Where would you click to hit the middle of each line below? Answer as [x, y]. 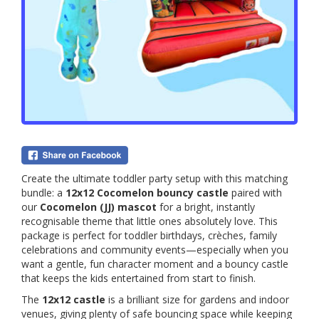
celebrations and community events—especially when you [155, 249]
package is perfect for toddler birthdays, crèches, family [149, 235]
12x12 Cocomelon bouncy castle [147, 192]
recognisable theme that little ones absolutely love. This [150, 221]
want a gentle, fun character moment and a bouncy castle [155, 263]
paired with [255, 192]
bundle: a [43, 192]
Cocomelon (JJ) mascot [98, 206]
